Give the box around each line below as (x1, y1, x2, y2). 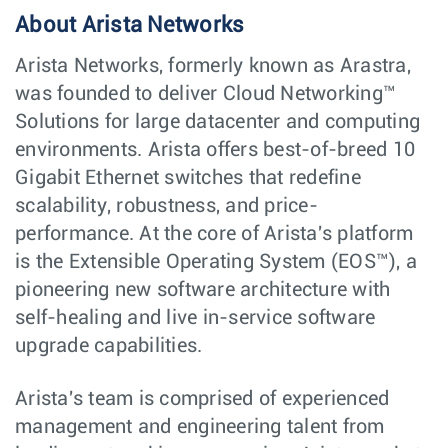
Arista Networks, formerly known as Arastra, (15, 56, 411, 76)
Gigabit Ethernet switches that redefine (15, 168, 361, 188)
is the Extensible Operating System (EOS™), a (15, 252, 417, 272)
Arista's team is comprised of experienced (15, 389, 390, 409)
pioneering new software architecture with (15, 280, 391, 300)
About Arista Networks (15, 14, 245, 37)
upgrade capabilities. (15, 336, 203, 356)
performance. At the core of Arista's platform (15, 224, 414, 244)
